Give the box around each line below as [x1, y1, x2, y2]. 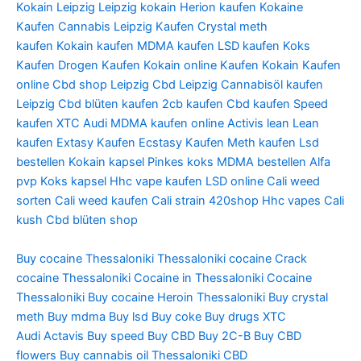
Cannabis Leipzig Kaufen [58, 19, 194, 35]
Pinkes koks [147, 155, 214, 170]
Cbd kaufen [226, 97, 290, 112]
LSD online [205, 174, 263, 189]
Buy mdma [48, 309, 106, 324]
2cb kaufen [162, 97, 223, 112]
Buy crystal [268, 289, 328, 305]
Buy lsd [109, 309, 148, 324]
